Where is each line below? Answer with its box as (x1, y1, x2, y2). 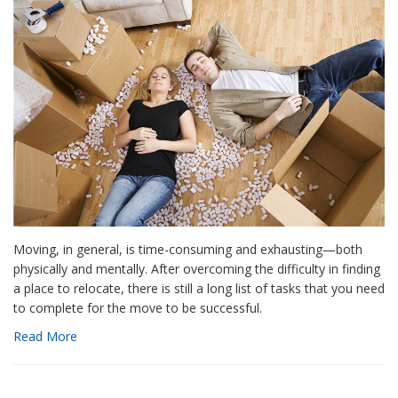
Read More (13, 327, 77, 345)
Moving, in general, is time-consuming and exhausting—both (13, 240, 362, 258)
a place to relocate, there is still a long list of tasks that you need (13, 279, 385, 297)
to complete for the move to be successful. (13, 298, 262, 316)
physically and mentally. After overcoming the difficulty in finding (13, 259, 380, 277)
